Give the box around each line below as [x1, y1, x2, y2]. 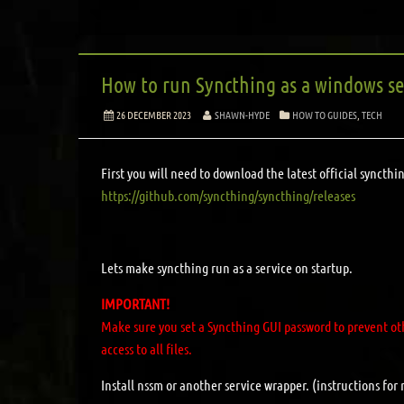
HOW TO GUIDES [292, 106, 358, 122]
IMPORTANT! [101, 294, 170, 312]
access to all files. [101, 339, 195, 357]
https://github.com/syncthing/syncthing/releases [101, 186, 355, 204]
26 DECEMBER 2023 [115, 106, 191, 122]
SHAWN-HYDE [214, 106, 270, 122]
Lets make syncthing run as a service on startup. [101, 258, 353, 276]
